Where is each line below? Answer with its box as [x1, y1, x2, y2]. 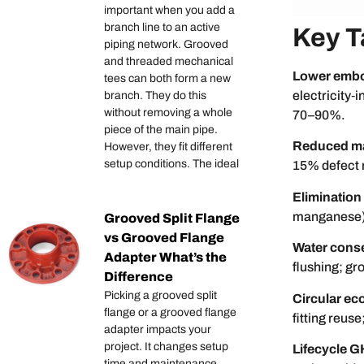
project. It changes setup [104, 340, 228, 353]
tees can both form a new [104, 72, 231, 85]
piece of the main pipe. [104, 123, 218, 136]
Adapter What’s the [104, 250, 227, 265]
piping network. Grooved [104, 38, 228, 51]
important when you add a [104, 4, 235, 17]
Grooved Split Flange [104, 211, 240, 226]
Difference [104, 270, 173, 284]
